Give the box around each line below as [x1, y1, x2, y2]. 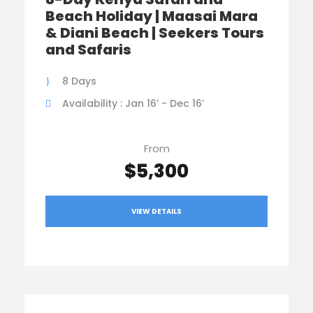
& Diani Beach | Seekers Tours [45, 23, 264, 43]
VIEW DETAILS [131, 205, 182, 217]
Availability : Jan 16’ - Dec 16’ [62, 96, 204, 111]
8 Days [62, 74, 96, 89]
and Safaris [45, 40, 131, 60]
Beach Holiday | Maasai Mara [45, 6, 258, 27]
